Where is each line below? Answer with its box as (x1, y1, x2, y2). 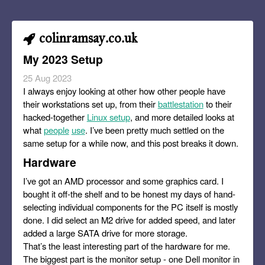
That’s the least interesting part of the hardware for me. (22, 239, 230, 252)
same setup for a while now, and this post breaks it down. (22, 136, 238, 149)
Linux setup (86, 110, 130, 123)
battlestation (157, 97, 203, 110)
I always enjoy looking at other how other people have (22, 84, 225, 97)
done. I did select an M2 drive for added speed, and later (22, 213, 235, 226)
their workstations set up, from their (22, 97, 158, 110)
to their (203, 97, 232, 110)
